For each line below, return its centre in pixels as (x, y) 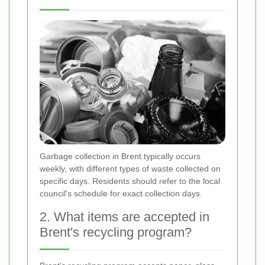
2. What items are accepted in (125, 217)
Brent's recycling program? (116, 232)
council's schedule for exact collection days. (121, 194)
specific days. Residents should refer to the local (130, 181)
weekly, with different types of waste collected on (130, 169)
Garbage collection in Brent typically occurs (120, 156)
